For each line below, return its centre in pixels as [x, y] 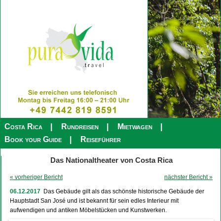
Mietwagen [135, 127]
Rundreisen [80, 127]
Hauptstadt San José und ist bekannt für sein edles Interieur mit [94, 201]
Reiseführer [101, 139]
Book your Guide [33, 139]
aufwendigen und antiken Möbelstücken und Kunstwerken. [88, 210]
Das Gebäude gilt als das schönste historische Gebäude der [124, 191]
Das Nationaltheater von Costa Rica [111, 160]
